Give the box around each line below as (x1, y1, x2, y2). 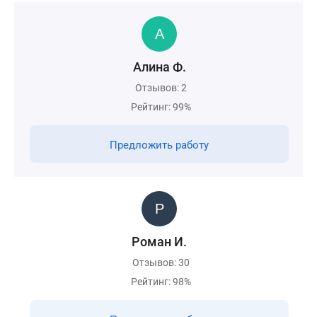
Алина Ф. (132, 59, 186, 74)
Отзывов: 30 (132, 257, 190, 268)
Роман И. (132, 234, 187, 249)
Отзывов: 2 (135, 82, 187, 93)
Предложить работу (110, 139, 209, 151)
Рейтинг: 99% (131, 101, 191, 113)
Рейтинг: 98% (131, 276, 191, 287)
